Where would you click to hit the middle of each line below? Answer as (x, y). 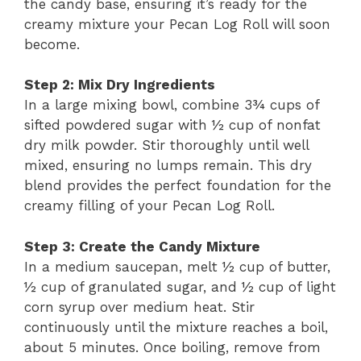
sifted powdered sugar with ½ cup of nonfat (172, 125)
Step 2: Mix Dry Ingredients (120, 85)
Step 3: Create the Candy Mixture (142, 246)
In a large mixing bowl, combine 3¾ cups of (172, 105)
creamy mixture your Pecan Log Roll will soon (177, 24)
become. (52, 44)
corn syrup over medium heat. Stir (139, 307)
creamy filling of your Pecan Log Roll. (149, 205)
